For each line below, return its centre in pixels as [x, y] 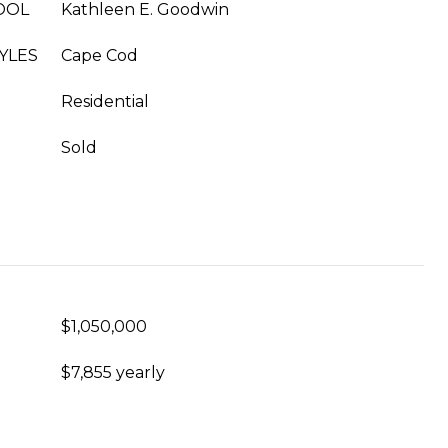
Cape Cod [99, 55]
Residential [105, 101]
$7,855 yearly [113, 372]
